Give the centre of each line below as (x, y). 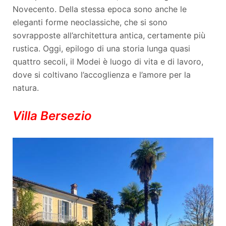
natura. (26, 88)
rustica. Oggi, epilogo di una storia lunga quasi (101, 48)
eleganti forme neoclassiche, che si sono (90, 22)
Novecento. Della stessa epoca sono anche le (100, 9)
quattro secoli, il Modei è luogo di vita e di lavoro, (108, 61)
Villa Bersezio (52, 116)
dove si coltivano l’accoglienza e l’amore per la (102, 74)
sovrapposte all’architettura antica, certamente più (109, 35)
